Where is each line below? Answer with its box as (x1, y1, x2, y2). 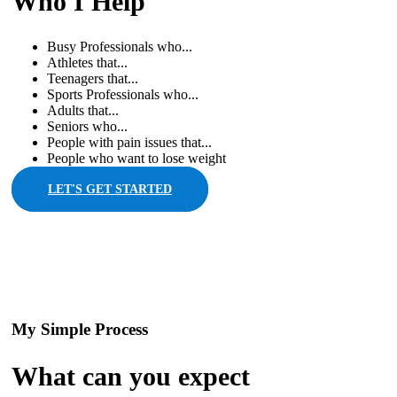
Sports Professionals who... (47, 87, 198, 103)
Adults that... (47, 103, 119, 119)
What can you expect (12, 361, 250, 391)
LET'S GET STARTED (48, 183, 172, 197)
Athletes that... (47, 55, 128, 71)
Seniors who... (47, 119, 128, 135)
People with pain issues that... (47, 135, 212, 151)
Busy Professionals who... (47, 39, 192, 55)
